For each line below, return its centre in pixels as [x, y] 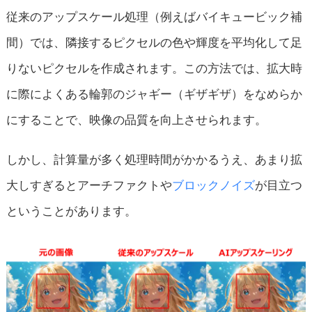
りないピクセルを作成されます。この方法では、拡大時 [154, 68]
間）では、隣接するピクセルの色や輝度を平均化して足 [154, 42]
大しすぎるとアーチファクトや [89, 185]
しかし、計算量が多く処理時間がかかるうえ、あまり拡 [154, 159]
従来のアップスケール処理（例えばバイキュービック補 [154, 17]
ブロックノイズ [213, 185]
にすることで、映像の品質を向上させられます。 [136, 120]
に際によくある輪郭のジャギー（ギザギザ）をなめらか [154, 94]
